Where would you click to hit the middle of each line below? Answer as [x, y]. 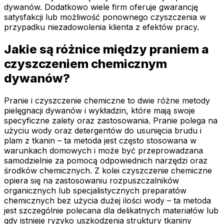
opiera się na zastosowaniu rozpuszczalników [91, 180]
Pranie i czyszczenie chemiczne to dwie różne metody [107, 100]
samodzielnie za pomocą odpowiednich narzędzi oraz [106, 160]
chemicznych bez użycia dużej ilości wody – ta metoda [107, 200]
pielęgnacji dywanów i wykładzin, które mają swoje [99, 110]
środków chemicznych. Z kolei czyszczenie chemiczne [108, 170]
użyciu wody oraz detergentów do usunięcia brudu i [103, 130]
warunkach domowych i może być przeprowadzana [103, 150]
